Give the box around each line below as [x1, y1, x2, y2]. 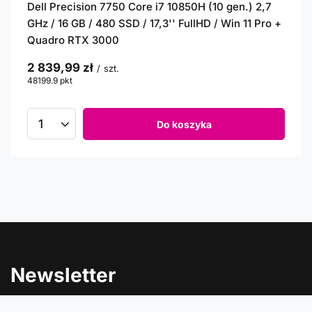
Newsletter [10, 263, 116, 287]
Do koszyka [156, 118, 212, 130]
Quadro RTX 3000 [27, 33, 119, 47]
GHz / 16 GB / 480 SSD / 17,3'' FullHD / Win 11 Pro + [27, 17, 281, 30]
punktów [72, 75, 107, 86]
